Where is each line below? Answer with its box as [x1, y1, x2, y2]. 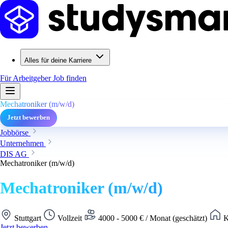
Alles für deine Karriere [24, 56, 92, 64]
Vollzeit [55, 213, 84, 222]
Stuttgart [12, 213, 43, 222]
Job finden [53, 74, 87, 82]
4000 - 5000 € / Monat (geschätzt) [96, 213, 209, 222]
